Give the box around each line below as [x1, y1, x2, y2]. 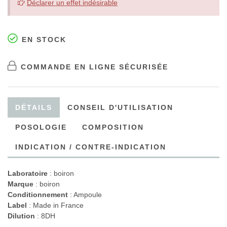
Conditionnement [8, 191, 68, 199]
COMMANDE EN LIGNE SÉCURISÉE [18, 63, 168, 71]
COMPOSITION [82, 123, 144, 131]
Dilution [8, 212, 35, 220]
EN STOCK [19, 35, 66, 44]
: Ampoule [68, 191, 102, 199]
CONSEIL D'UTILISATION [67, 103, 173, 111]
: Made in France [27, 201, 84, 209]
